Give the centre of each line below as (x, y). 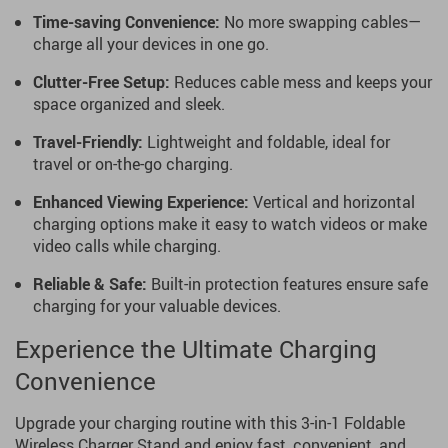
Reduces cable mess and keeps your (301, 82)
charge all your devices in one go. (151, 44)
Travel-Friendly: (88, 142)
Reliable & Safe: (90, 284)
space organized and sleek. (129, 104)
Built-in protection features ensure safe (287, 284)
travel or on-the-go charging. (133, 164)
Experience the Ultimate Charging (196, 349)
